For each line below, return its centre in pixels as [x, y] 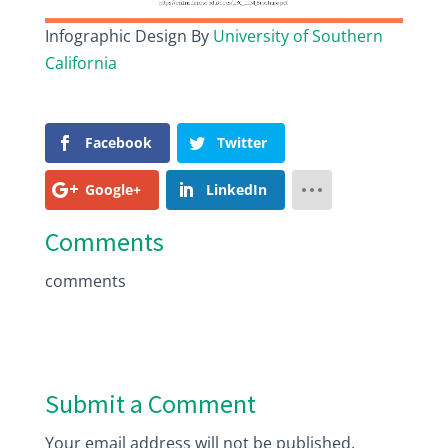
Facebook [118, 142]
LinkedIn [236, 189]
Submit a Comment [150, 404]
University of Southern [297, 35]
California [80, 62]
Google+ [112, 189]
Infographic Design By [128, 35]
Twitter [241, 142]
